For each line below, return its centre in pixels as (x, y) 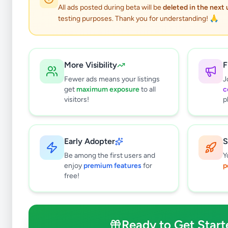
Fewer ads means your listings (112, 79)
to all (148, 89)
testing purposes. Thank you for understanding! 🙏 (138, 19)
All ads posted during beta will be (110, 7)
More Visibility (91, 65)
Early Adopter (90, 141)
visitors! (77, 99)
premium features (112, 166)
